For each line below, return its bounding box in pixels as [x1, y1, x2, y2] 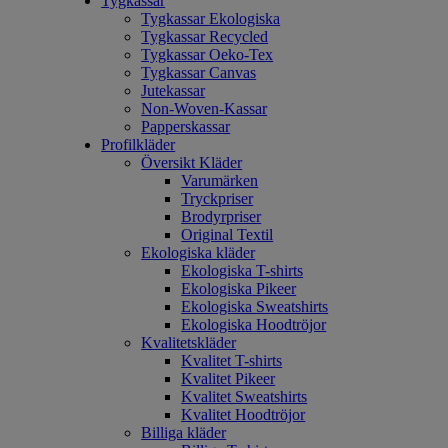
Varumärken [181, 172, 259, 189]
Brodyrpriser [181, 208, 262, 225]
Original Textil [181, 226, 274, 243]
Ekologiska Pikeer [181, 280, 297, 297]
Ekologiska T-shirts [181, 262, 304, 279]
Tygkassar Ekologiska [141, 10, 281, 27]
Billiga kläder [141, 424, 227, 441]
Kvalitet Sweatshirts [181, 388, 308, 405]
